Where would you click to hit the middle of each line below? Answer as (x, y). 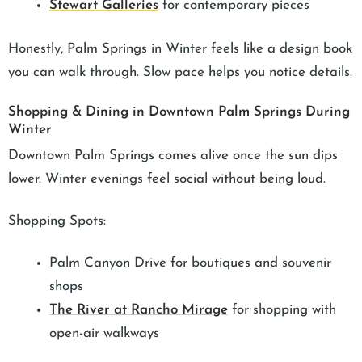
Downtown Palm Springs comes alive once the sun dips (173, 155)
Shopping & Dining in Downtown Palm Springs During (179, 112)
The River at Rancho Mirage (139, 309)
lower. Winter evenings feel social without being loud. (167, 179)
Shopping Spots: (57, 221)
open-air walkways (104, 333)
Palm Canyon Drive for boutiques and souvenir (190, 263)
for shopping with (282, 309)
